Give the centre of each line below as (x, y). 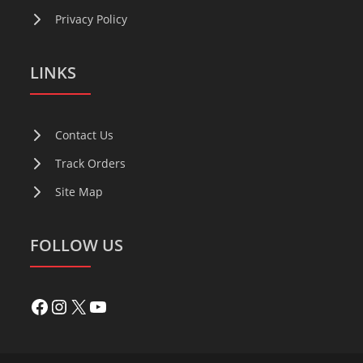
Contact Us (85, 135)
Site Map (79, 192)
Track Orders (91, 163)
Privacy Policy (92, 19)
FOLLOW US (77, 245)
